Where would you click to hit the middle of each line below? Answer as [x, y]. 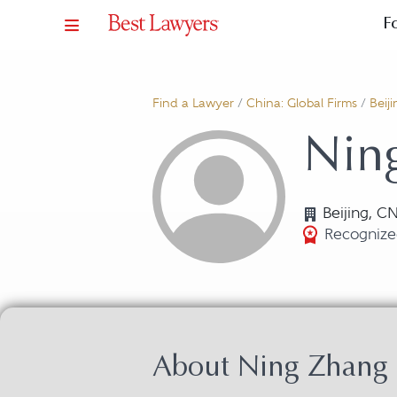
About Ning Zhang [270, 369]
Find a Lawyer [193, 103]
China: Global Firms [302, 103]
